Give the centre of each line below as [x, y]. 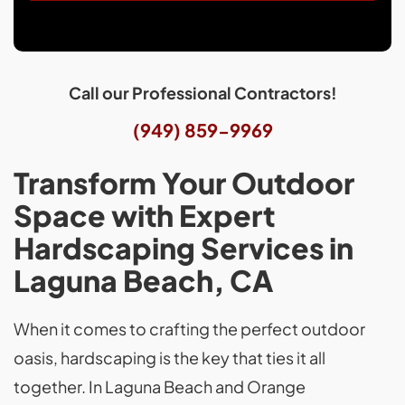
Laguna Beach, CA [143, 281]
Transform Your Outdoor [184, 183]
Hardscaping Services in [184, 248]
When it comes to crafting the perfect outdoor [189, 329]
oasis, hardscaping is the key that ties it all [170, 358]
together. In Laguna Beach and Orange [160, 387]
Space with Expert [144, 216]
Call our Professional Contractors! [202, 93]
